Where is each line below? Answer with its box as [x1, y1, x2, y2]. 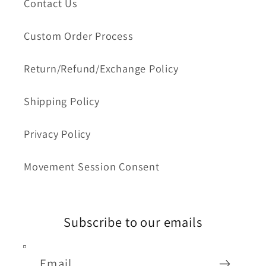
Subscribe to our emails [64, 213, 202, 231]
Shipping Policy [24, 94, 100, 109]
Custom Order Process [24, 28, 134, 43]
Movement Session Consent [24, 159, 160, 174]
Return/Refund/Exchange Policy [24, 61, 179, 76]
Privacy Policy [24, 126, 91, 141]
